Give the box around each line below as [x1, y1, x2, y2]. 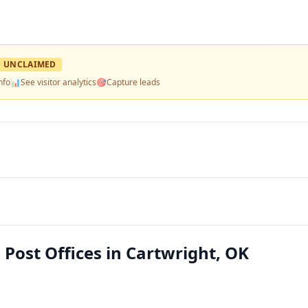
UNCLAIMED [3, 58, 56, 70]
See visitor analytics [21, 76, 96, 88]
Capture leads [107, 76, 160, 88]
